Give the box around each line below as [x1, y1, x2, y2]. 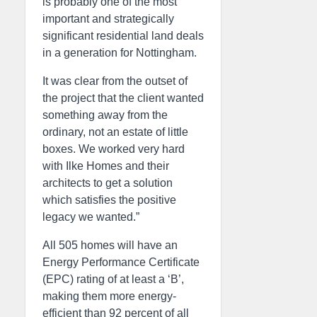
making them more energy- [42, 290, 176, 302]
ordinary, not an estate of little [42, 126, 188, 138]
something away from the [42, 109, 168, 121]
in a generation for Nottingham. [42, 47, 197, 59]
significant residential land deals [42, 30, 204, 42]
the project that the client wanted [42, 92, 204, 104]
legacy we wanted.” [42, 211, 139, 223]
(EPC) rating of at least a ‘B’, [42, 273, 184, 285]
